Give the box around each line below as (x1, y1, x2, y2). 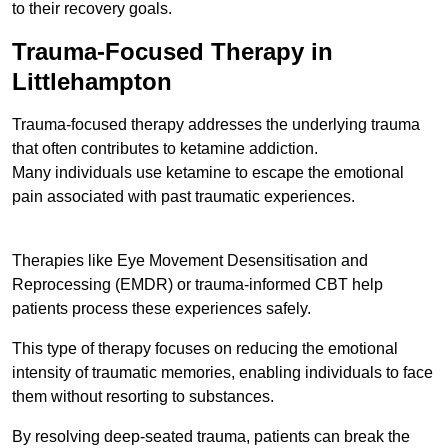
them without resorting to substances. (12, 388, 278, 406)
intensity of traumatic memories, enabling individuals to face (12, 364, 433, 382)
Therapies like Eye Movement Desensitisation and (12, 252, 368, 270)
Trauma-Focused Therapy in (12, 38, 333, 66)
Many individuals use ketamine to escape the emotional (12, 164, 404, 182)
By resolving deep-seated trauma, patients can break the (12, 428, 410, 446)
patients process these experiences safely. (12, 300, 315, 318)
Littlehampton (12, 68, 172, 96)
